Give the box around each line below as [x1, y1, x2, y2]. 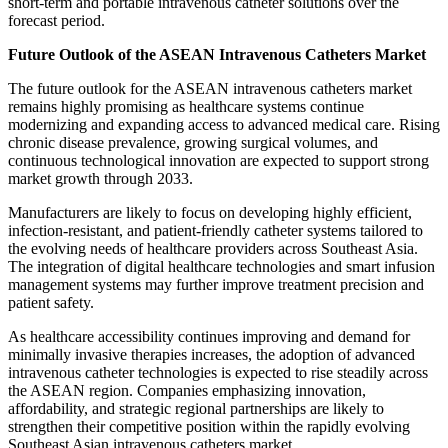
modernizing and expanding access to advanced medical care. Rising [8, 115, 440, 133]
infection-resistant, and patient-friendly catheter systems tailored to [8, 221, 423, 239]
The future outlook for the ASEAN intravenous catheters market [8, 79, 412, 97]
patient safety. [8, 293, 94, 311]
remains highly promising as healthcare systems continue [8, 97, 364, 115]
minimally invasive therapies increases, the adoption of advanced [8, 345, 415, 363]
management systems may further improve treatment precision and [8, 275, 424, 293]
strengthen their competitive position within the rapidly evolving [8, 417, 410, 435]
